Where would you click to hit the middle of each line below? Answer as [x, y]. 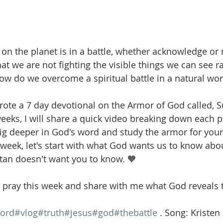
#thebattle [136, 212]
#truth [51, 212]
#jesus [78, 212]
